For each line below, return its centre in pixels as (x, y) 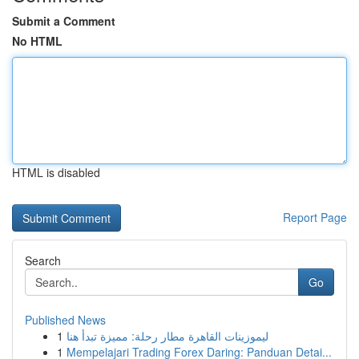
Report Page (315, 217)
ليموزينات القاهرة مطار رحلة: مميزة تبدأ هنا (167, 336)
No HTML (37, 41)
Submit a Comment (64, 21)
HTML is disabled (56, 172)
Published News (65, 320)
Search (43, 260)
